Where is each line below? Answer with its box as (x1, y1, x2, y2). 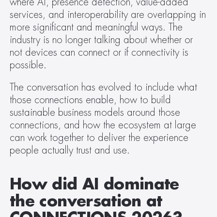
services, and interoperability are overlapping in (10, 10, 206, 20)
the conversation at (10, 194, 162, 209)
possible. (10, 60, 49, 70)
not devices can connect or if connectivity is (10, 47, 188, 58)
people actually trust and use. (10, 145, 136, 155)
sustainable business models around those (10, 108, 180, 118)
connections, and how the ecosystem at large (10, 120, 196, 130)
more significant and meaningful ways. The (10, 22, 183, 32)
